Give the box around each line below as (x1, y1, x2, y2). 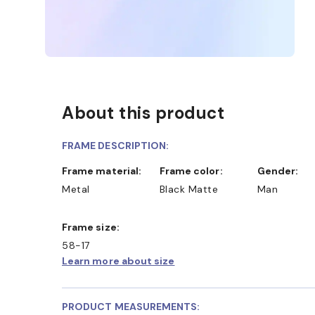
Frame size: (67, 220, 120, 233)
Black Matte (159, 182, 219, 195)
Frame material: (67, 164, 142, 177)
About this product (62, 101, 224, 124)
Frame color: (165, 164, 223, 177)
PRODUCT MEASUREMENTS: (62, 300, 200, 313)
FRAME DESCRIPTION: (62, 139, 169, 152)
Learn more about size (62, 254, 175, 267)
